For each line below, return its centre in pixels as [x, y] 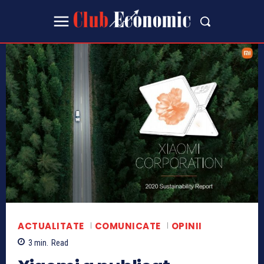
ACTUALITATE [51, 226]
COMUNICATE [128, 226]
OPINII [187, 226]
